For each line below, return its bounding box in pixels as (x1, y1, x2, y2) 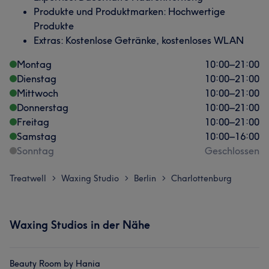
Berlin (134, 173, 156, 184)
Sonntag (17, 145, 54, 157)
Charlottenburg (171, 173, 232, 184)
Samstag (17, 130, 56, 142)
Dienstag (17, 73, 56, 85)
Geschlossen (205, 145, 259, 157)
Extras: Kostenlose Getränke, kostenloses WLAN (34, 34, 244, 46)
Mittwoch (17, 87, 58, 99)
